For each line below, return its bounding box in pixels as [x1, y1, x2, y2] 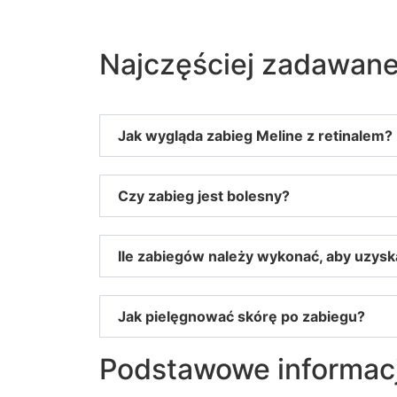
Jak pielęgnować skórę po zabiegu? [118, 307, 365, 325]
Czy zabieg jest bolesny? [118, 186, 290, 205]
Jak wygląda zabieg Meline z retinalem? [118, 126, 393, 144]
